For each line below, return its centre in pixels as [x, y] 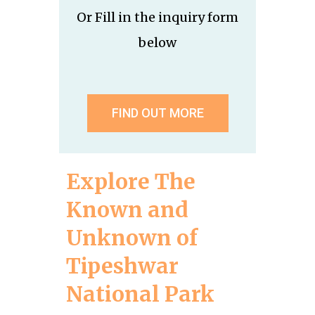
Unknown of [132, 237]
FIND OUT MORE [157, 112]
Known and [127, 209]
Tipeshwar [122, 265]
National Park [140, 294]
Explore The [131, 181]
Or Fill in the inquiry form [157, 17]
